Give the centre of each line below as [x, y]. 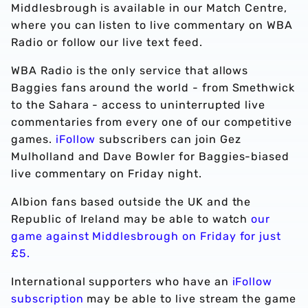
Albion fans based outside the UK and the [131, 202]
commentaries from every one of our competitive [152, 122]
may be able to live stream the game [190, 299]
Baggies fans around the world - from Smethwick [153, 88]
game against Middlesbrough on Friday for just [146, 236]
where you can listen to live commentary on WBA [152, 25]
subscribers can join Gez [168, 140]
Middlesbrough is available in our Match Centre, [150, 8]
